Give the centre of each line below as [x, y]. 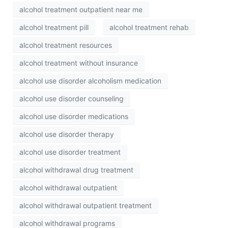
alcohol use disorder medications [74, 117]
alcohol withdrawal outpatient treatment [85, 206]
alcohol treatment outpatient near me [81, 9]
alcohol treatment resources [66, 45]
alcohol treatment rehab [149, 27]
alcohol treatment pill [54, 27]
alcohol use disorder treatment [70, 152]
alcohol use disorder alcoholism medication [90, 81]
